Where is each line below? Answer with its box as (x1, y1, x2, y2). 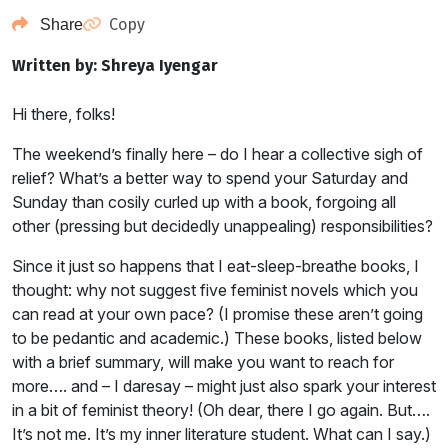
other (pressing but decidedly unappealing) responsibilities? (12, 216, 433, 236)
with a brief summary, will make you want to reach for (12, 352, 394, 372)
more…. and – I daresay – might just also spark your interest (12, 376, 436, 396)
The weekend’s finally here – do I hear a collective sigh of (12, 144, 423, 164)
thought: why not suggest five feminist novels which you (12, 280, 418, 300)
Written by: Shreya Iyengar (12, 56, 218, 75)
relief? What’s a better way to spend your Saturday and (12, 168, 408, 188)
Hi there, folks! (12, 104, 115, 124)
